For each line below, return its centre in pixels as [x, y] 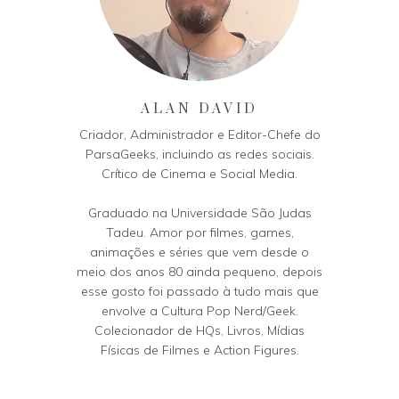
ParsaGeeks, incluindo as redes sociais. [199, 154]
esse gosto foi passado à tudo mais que [199, 291]
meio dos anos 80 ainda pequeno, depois [199, 271]
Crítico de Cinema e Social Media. [199, 173]
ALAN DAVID [199, 109]
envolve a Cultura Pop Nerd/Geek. [199, 310]
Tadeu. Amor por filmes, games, [199, 232]
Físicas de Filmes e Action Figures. [199, 350]
